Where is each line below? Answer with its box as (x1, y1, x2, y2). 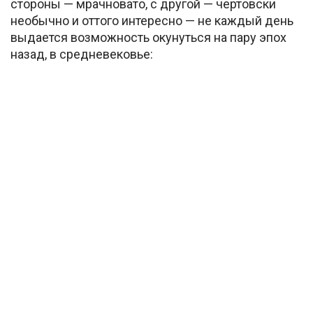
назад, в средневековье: (10, 47, 153, 62)
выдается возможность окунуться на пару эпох (10, 30, 286, 45)
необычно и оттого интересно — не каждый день (10, 13, 293, 29)
